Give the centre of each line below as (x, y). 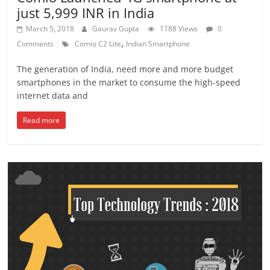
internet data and (53, 96)
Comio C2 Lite (98, 44)
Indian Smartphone (158, 44)
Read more (42, 121)
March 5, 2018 (50, 29)
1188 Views (179, 29)
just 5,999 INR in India (86, 13)
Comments (36, 44)
